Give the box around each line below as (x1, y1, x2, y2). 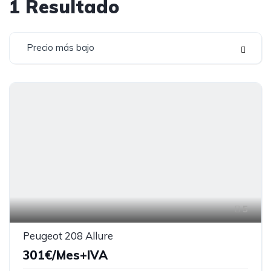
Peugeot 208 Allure (23, 229, 113, 242)
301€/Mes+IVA (23, 247, 108, 263)
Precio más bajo (27, 42, 94, 53)
